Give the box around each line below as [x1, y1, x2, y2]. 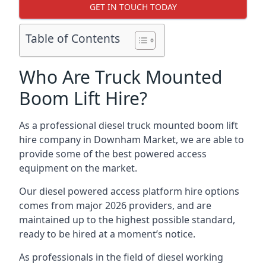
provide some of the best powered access [19, 147, 207, 160]
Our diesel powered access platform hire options [19, 185, 239, 198]
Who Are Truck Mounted [19, 65, 222, 89]
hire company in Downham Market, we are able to [19, 133, 244, 146]
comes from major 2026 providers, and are [19, 199, 211, 212]
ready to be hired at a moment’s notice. [19, 227, 195, 240]
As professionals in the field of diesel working [19, 251, 223, 264]
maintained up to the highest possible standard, [19, 213, 235, 226]
